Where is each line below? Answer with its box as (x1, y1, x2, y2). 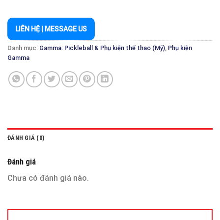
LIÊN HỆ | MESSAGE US (15, 25, 87, 33)
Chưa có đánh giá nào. (7, 173, 89, 183)
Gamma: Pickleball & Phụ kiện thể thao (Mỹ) (39, 44, 165, 52)
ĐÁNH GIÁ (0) (7, 134, 45, 142)
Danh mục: (7, 44, 39, 52)
